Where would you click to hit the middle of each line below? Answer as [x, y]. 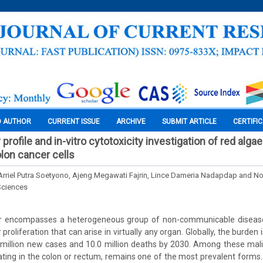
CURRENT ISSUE [74, 122]
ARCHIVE [131, 122]
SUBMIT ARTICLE [189, 122]
